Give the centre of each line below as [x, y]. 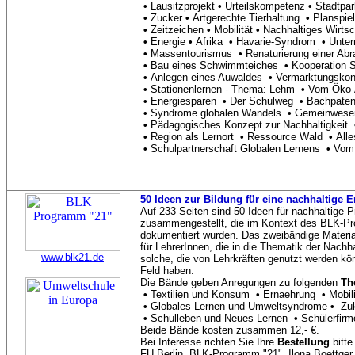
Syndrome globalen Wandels [218, 113]
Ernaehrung [291, 294]
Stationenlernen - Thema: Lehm [224, 89]
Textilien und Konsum [202, 294]
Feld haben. [167, 271]
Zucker [166, 18]
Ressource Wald [286, 137]
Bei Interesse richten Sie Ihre [209, 342]
